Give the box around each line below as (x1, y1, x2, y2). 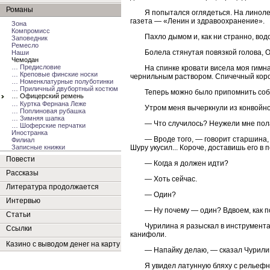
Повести (6, 155, 35, 163)
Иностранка (11, 129, 48, 136)
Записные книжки (11, 143, 65, 151)
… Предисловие (11, 63, 61, 71)
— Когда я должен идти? (145, 159, 228, 168)
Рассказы (6, 169, 39, 177)
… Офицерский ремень (11, 92, 84, 99)
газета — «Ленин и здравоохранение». (130, 16, 265, 25)
